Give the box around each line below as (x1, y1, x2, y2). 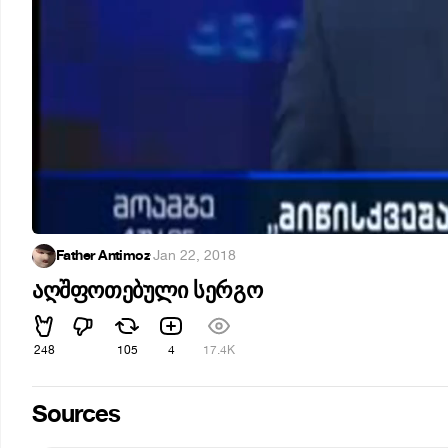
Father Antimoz (56, 246, 151, 265)
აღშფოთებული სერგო (32, 277, 263, 305)
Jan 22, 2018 (152, 246, 236, 265)
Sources (32, 399, 121, 430)
